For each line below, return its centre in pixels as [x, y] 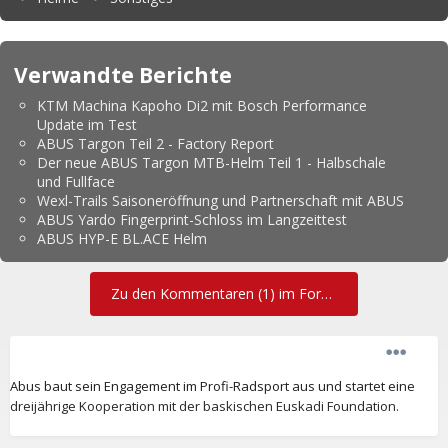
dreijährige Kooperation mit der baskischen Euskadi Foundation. [204, 405]
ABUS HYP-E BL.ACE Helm [122, 238]
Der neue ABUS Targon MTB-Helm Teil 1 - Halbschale [211, 162]
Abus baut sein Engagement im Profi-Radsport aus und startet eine [212, 385]
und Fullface [76, 181]
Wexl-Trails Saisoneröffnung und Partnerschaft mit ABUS [220, 200]
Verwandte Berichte [123, 74]
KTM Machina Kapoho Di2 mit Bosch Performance [202, 105]
